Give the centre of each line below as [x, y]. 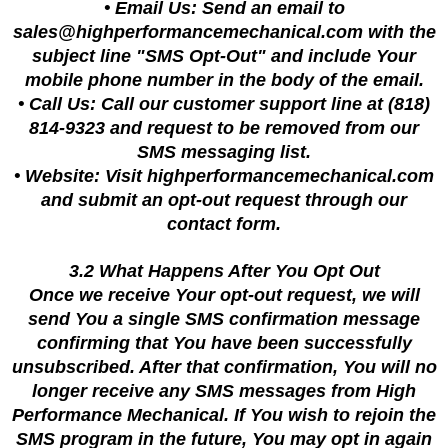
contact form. [224, 224]
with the [399, 32]
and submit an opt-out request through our [224, 200]
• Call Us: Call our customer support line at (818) [224, 104]
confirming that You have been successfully [224, 343]
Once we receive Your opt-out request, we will [224, 295]
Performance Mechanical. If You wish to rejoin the [224, 415]
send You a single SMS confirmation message [224, 319]
